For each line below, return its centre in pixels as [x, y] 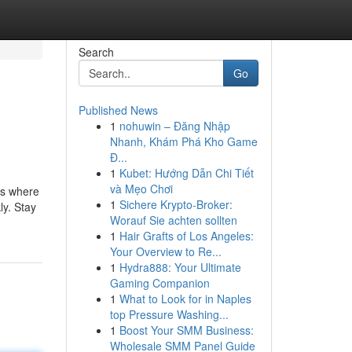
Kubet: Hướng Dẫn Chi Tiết [186, 173]
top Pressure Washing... [169, 314]
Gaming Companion [159, 283]
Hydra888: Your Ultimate [180, 267]
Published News [118, 110]
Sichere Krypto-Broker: [176, 204]
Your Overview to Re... [165, 251]
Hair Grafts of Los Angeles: [186, 236]
